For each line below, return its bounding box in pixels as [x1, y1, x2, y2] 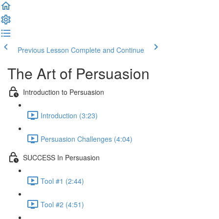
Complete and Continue [71, 45, 144, 55]
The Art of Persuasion [7, 63, 150, 84]
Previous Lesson [18, 45, 69, 55]
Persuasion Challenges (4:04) [41, 133, 132, 144]
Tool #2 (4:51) [41, 199, 84, 209]
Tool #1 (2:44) [41, 175, 84, 186]
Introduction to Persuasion [23, 87, 104, 97]
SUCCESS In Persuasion [23, 152, 100, 162]
